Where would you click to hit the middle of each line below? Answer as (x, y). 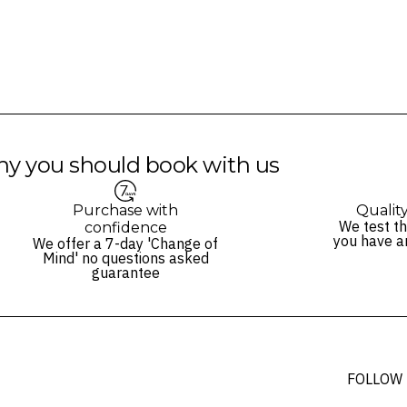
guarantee (125, 272)
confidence (125, 227)
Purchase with (125, 210)
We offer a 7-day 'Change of (125, 243)
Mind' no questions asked (125, 258)
